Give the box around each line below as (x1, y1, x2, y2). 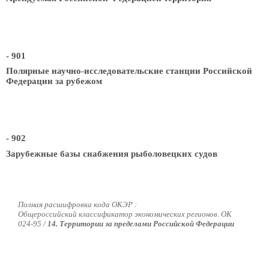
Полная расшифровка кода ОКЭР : (18, 199, 137, 209)
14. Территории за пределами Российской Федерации (47, 219, 234, 228)
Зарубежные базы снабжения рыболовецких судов (6, 148, 217, 159)
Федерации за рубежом (6, 76, 102, 86)
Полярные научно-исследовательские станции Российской (6, 65, 252, 76)
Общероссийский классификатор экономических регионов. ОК (18, 209, 232, 219)
